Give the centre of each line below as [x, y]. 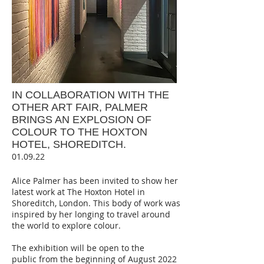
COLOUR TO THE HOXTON [80, 132]
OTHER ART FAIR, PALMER [80, 107]
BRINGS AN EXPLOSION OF [82, 119]
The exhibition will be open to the [78, 247]
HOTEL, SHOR [48, 144]
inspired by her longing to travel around [91, 214]
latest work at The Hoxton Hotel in [78, 192]
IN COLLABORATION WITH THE [90, 95]
